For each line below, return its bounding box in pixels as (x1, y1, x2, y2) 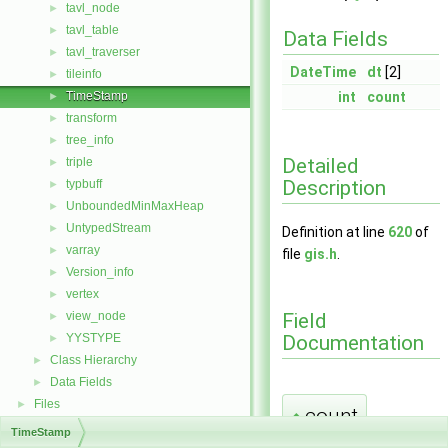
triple (66, 155, 93, 169)
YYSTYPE (66, 331, 121, 345)
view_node (66, 309, 126, 323)
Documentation (282, 330, 424, 355)
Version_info (66, 265, 134, 279)
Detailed (282, 153, 359, 178)
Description (282, 175, 386, 200)
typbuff (66, 177, 102, 191)
